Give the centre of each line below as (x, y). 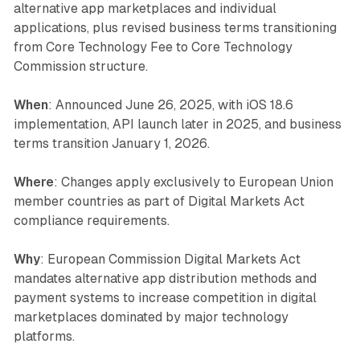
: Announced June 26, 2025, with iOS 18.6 (170, 105)
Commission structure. (80, 67)
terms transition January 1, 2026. (111, 144)
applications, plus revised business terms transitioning (175, 28)
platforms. (44, 337)
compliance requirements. (91, 221)
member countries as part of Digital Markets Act (159, 202)
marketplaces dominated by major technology (151, 317)
